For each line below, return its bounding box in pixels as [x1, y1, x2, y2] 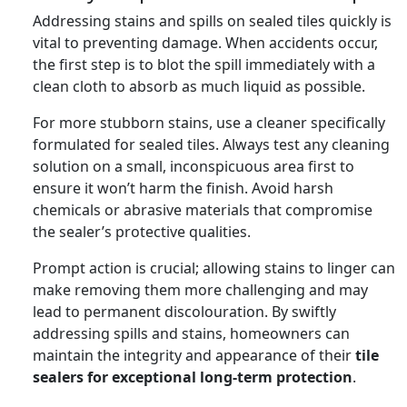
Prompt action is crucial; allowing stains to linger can [33, 257, 395, 278]
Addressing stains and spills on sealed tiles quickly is [33, 10, 392, 31]
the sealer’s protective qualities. [33, 221, 251, 242]
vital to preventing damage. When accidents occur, [33, 32, 378, 53]
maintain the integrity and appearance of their [33, 344, 355, 365]
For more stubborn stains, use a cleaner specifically [33, 112, 385, 133]
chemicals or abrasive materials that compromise [33, 199, 372, 220]
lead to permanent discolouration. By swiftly [33, 301, 336, 322]
